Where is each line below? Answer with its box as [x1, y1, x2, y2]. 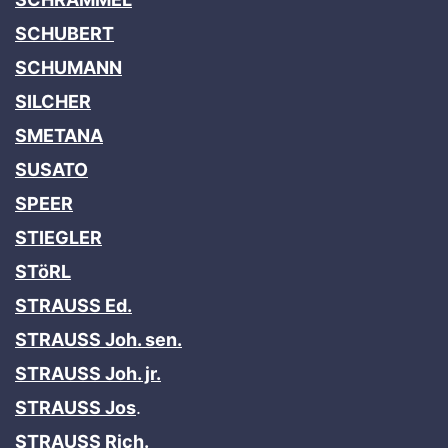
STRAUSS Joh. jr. [15, 362, 161, 384]
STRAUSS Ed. [15, 294, 132, 316]
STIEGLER [15, 226, 102, 248]
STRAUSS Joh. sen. [15, 328, 182, 350]
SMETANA [15, 124, 103, 146]
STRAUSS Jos [15, 396, 136, 418]
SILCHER [15, 90, 91, 112]
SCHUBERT [15, 22, 114, 44]
